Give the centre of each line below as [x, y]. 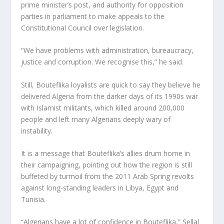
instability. [37, 130]
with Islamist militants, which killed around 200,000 [103, 107]
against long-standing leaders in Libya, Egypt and [100, 188]
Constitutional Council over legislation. [83, 27]
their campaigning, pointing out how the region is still [107, 165]
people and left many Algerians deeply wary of [96, 119]
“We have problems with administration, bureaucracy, [107, 50]
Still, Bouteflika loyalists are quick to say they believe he [111, 84]
